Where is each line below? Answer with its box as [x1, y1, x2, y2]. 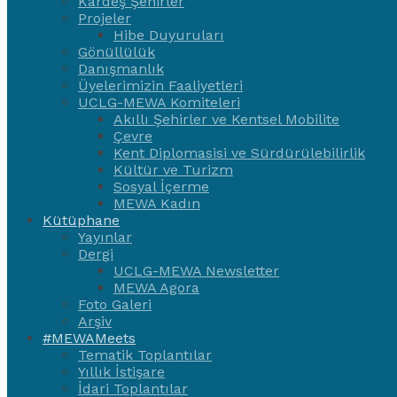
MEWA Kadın [113, 195, 200, 212]
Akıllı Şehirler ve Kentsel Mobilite [113, 111, 339, 128]
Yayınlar [78, 229, 132, 245]
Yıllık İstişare [78, 363, 165, 380]
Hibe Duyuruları [113, 27, 224, 43]
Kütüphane [43, 212, 120, 229]
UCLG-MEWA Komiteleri [78, 94, 240, 111]
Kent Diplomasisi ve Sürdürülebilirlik [113, 144, 365, 161]
